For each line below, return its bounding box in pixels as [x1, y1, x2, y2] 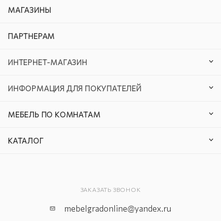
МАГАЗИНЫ [8, 5, 51, 14]
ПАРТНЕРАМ [8, 32, 55, 40]
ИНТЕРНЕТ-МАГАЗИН [8, 58, 87, 67]
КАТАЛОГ [8, 136, 44, 145]
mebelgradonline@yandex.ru [64, 203, 171, 214]
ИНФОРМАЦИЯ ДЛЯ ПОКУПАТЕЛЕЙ [8, 84, 142, 93]
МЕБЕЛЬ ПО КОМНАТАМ [8, 110, 101, 119]
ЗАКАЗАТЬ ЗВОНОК [80, 186, 141, 193]
